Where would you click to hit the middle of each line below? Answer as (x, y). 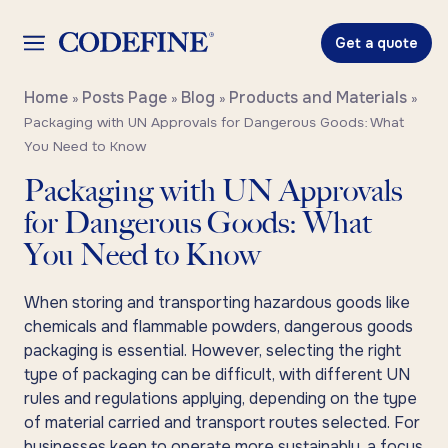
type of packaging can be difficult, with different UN (217, 374)
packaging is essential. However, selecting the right (212, 350)
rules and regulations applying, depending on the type (220, 398)
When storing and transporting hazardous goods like (217, 302)
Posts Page (124, 97)
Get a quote (376, 43)
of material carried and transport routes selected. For (222, 422)
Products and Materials (318, 97)
